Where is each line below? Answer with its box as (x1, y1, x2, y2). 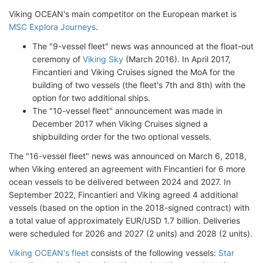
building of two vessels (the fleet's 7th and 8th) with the (32, 80, 245, 90)
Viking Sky (83, 54, 123, 65)
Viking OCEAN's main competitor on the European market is (9, 9, 237, 19)
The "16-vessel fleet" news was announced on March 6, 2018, (9, 151, 247, 161)
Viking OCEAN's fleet (9, 248, 89, 258)
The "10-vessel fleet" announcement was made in (32, 106, 222, 116)
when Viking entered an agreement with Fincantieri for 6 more (9, 164, 245, 174)
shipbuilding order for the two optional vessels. (32, 131, 211, 142)
